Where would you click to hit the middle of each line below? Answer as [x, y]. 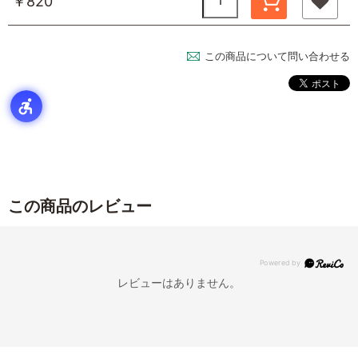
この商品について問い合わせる [277, 56]
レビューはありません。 [179, 282]
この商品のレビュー [80, 206]
